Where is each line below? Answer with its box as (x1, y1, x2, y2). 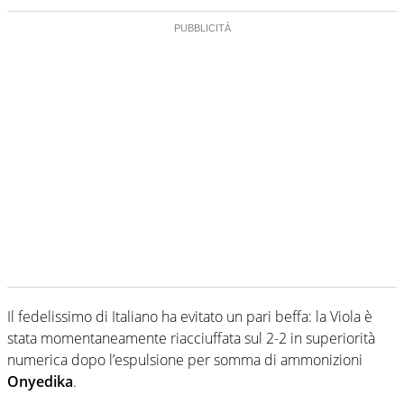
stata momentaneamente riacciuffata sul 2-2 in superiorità (7, 327, 375, 348)
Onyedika (7, 371, 73, 391)
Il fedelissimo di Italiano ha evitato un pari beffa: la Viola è (7, 306, 372, 326)
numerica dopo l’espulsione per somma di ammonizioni (7, 349, 363, 370)
